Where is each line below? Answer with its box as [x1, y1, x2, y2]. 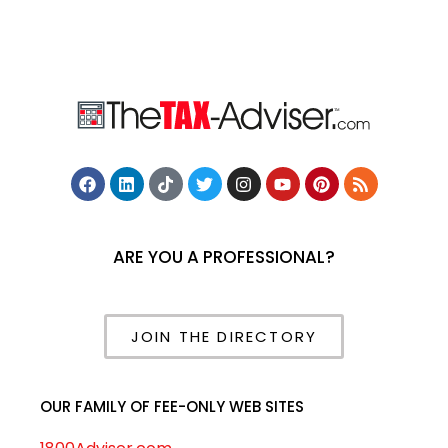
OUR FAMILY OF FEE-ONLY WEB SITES [40, 396, 304, 418]
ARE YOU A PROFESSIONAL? [113, 245, 335, 270]
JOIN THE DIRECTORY [130, 326, 318, 348]
